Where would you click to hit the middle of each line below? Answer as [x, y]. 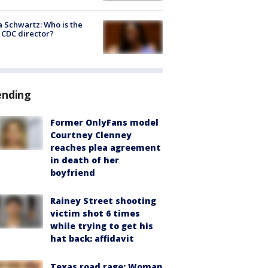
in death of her [85, 160]
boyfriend [73, 173]
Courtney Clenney [91, 135]
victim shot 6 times [95, 214]
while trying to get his [102, 226]
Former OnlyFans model [104, 123]
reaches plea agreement [106, 148]
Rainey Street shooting [103, 201]
